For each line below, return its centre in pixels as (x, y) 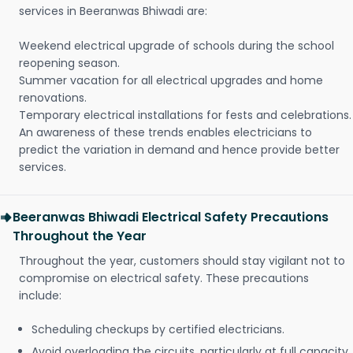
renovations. (53, 98)
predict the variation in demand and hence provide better (179, 150)
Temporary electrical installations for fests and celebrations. (185, 115)
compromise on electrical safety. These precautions (164, 279)
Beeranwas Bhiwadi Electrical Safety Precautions (171, 217)
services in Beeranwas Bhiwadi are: (113, 11)
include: (40, 296)
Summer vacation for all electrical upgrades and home (171, 81)
